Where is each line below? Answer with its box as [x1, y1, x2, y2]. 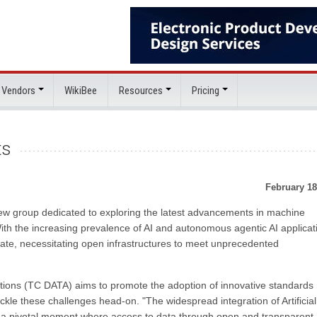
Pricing [192, 84, 219, 97]
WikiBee [64, 84, 97, 97]
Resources [119, 84, 163, 97]
